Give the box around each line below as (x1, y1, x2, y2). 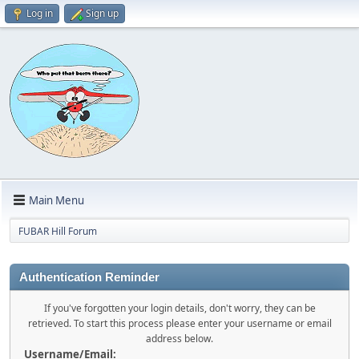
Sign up (86, 6, 119, 20)
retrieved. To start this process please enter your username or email (27, 317, 332, 330)
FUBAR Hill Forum (18, 224, 97, 238)
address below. (146, 332, 213, 345)
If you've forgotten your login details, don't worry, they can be (43, 301, 316, 315)
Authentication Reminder (19, 271, 159, 284)
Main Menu (29, 192, 84, 208)
